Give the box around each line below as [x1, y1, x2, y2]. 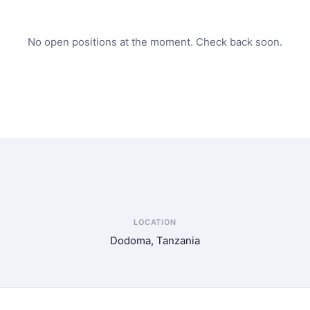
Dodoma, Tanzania [109, 234, 200, 247]
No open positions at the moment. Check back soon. [28, 35, 282, 48]
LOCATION [133, 217, 177, 227]
